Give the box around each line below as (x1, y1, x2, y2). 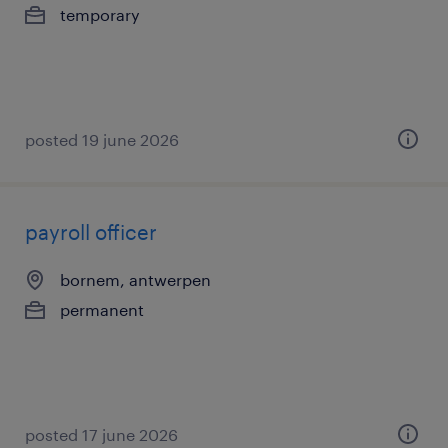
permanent (60, 300, 144, 319)
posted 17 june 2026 (25, 425, 178, 444)
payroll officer (25, 220, 157, 244)
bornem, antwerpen (60, 270, 211, 289)
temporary (60, 5, 140, 24)
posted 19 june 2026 (25, 130, 179, 149)
